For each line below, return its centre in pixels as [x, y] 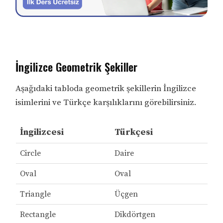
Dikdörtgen [135, 215]
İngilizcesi [42, 132]
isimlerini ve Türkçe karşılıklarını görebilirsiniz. [106, 103]
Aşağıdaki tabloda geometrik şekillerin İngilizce [106, 89]
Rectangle [38, 215]
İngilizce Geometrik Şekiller [77, 67]
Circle [30, 154]
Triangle [35, 194]
